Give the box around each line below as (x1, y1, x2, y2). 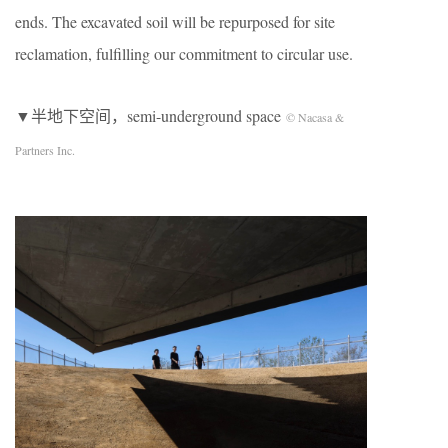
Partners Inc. (15, 142, 75, 159)
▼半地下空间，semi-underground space (15, 105, 286, 127)
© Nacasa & (286, 109, 344, 126)
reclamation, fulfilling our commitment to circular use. (15, 43, 353, 65)
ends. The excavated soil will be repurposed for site (15, 11, 335, 33)
